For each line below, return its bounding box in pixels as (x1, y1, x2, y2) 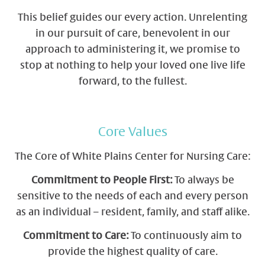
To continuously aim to (128, 231, 242, 241)
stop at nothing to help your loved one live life (20, 61, 245, 72)
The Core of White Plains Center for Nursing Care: (15, 151, 250, 162)
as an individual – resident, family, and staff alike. (15, 207, 250, 218)
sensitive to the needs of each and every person (17, 191, 248, 202)
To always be (172, 175, 234, 186)
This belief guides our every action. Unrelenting (18, 13, 247, 24)
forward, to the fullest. (78, 77, 187, 88)
